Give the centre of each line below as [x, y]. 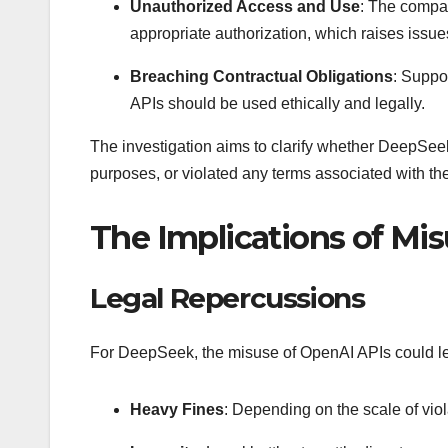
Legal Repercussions [227, 298]
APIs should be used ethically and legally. [277, 103]
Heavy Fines [177, 409]
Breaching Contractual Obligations [261, 76]
